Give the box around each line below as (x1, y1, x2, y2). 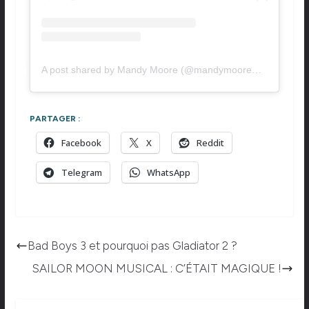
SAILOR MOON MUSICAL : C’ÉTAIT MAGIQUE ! (32, 261, 282, 275)
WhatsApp (146, 166, 190, 179)
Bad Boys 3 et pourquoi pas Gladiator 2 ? (27, 238, 237, 252)
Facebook (61, 136, 101, 149)
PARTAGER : (29, 113, 80, 123)
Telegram (61, 166, 102, 179)
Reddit (196, 136, 224, 149)
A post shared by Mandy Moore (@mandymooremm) (41, 64, 252, 76)
